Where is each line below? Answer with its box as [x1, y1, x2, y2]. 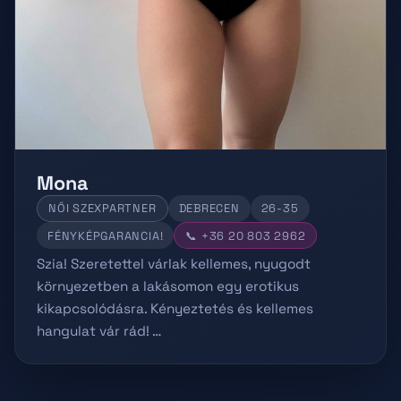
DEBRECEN [178, 200, 240, 217]
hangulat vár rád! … [37, 322, 161, 340]
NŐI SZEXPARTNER [48, 200, 157, 217]
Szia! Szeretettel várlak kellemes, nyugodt [37, 255, 311, 273]
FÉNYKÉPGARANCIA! [47, 227, 164, 243]
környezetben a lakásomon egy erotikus [37, 277, 299, 295]
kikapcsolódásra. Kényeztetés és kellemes [37, 300, 313, 318]
